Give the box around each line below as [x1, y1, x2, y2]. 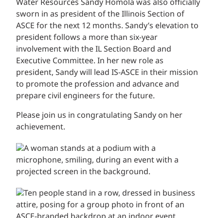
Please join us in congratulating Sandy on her [16, 109, 182, 122]
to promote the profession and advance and [16, 78, 179, 91]
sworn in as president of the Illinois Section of [16, 8, 184, 21]
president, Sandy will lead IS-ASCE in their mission [16, 67, 198, 79]
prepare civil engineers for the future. [16, 90, 155, 103]
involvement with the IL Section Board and [16, 43, 171, 56]
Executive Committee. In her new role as [16, 55, 163, 68]
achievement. [16, 121, 65, 134]
